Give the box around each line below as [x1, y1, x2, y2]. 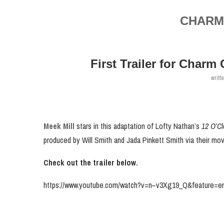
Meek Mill [43, 120, 74, 131]
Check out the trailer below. [43, 157, 138, 168]
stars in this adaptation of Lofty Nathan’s [74, 120, 201, 131]
